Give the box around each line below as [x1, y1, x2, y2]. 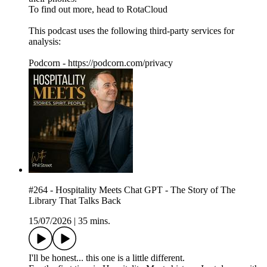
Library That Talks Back [29, 195, 121, 206]
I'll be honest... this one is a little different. [29, 253, 185, 263]
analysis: [29, 36, 61, 47]
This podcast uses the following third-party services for [29, 26, 234, 36]
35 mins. [78, 216, 110, 226]
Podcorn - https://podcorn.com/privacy [29, 58, 173, 69]
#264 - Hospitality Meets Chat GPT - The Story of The [29, 185, 235, 195]
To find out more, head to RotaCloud [29, 4, 167, 15]
